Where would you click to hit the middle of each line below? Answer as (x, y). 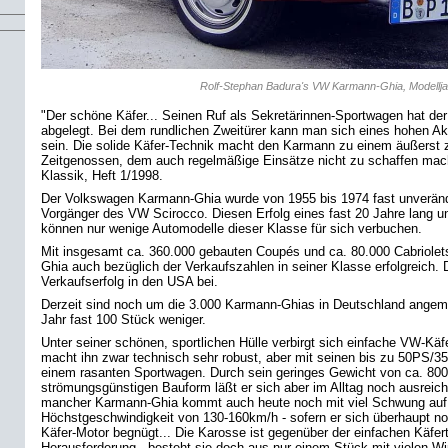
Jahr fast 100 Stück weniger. (123, 320)
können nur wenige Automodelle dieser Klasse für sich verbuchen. (231, 229)
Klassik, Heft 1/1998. (102, 176)
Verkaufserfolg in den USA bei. (129, 282)
